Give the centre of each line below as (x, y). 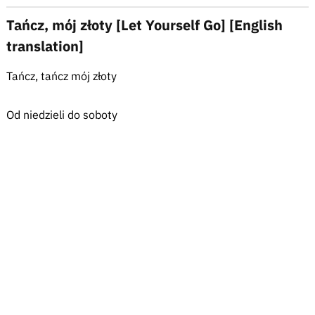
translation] (45, 46)
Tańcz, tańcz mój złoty (61, 76)
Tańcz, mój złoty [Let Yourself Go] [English (144, 25)
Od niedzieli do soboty (62, 115)
